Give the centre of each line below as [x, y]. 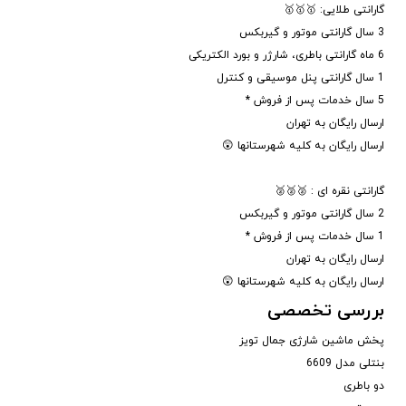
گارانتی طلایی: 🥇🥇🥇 [334, 10]
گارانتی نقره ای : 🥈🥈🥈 [329, 191]
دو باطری [364, 386]
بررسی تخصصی [326, 311]
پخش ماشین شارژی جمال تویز [312, 341]
